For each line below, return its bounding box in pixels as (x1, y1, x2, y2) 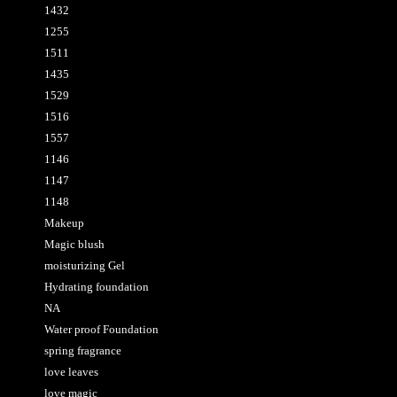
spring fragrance (44, 344, 121, 357)
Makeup (44, 216, 84, 230)
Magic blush (44, 237, 105, 251)
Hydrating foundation (44, 280, 149, 293)
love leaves (44, 365, 98, 378)
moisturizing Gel (44, 259, 125, 272)
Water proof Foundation (44, 323, 159, 336)
